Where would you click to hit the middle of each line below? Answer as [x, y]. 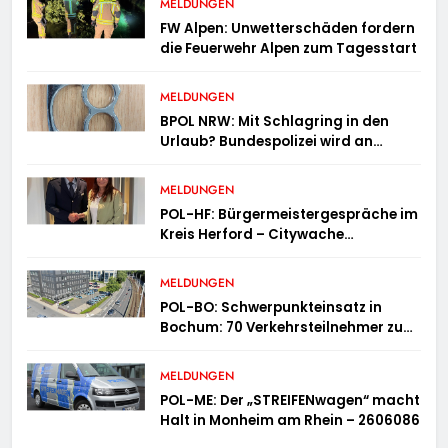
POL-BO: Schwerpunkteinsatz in [271, 308]
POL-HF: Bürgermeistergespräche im [289, 215]
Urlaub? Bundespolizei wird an [267, 142]
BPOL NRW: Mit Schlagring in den [275, 122]
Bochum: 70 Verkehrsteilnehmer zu [282, 328]
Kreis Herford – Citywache [252, 235]
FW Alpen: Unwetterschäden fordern [288, 29]
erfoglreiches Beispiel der [250, 255]
